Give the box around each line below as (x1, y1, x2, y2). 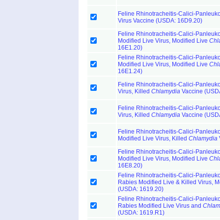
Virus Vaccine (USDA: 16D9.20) (118, 17, 202, 24)
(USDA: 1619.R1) (118, 209, 165, 216)
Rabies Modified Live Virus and (118, 202, 203, 209)
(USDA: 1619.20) (118, 186, 164, 192)
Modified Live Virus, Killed (118, 135, 189, 142)
